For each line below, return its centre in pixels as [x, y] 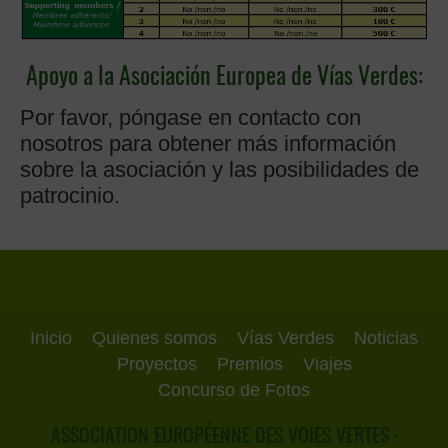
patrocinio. [70, 196]
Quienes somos [154, 338]
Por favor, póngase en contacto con [190, 118]
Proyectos [156, 364]
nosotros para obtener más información [208, 144]
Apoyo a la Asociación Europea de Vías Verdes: [224, 78]
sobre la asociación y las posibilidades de [219, 170]
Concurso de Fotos [234, 390]
